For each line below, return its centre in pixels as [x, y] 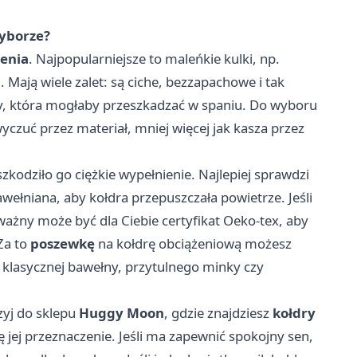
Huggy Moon [122, 312]
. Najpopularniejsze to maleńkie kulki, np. [154, 58]
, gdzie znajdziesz [218, 312]
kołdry [294, 312]
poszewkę [63, 243]
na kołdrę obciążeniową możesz [193, 243]
